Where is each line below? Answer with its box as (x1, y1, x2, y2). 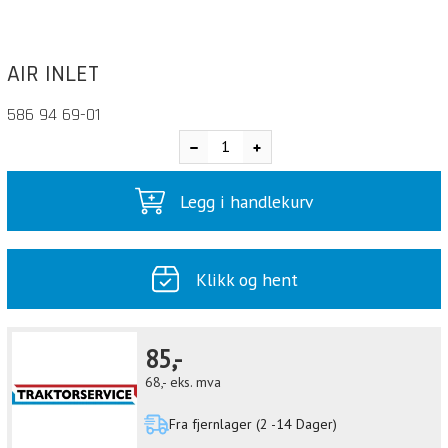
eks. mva (170, 373, 222, 392)
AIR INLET (7, 59, 99, 89)
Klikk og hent (195, 267, 298, 291)
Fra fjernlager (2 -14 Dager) (168, 415, 337, 434)
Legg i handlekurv (180, 189, 314, 213)
